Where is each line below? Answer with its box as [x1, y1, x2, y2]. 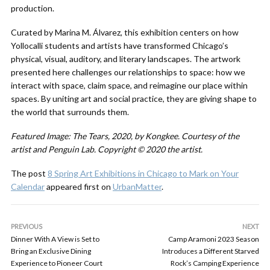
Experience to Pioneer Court [11, 259, 102, 268]
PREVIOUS [11, 222, 42, 230]
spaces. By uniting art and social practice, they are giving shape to [11, 93, 257, 104]
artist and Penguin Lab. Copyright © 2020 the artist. [11, 144, 202, 154]
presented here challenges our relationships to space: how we [11, 67, 245, 77]
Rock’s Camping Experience [171, 259, 259, 268]
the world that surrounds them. [11, 107, 129, 117]
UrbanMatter [113, 181, 162, 192]
